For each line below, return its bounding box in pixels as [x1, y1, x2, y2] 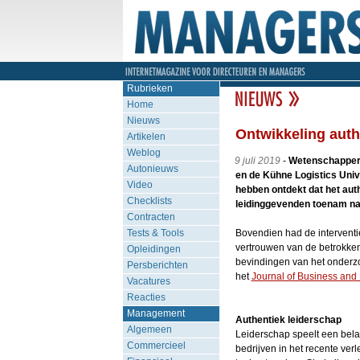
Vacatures [126, 276, 170, 287]
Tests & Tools [126, 227, 184, 239]
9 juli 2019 [234, 155, 280, 166]
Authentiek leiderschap [235, 314, 342, 325]
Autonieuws [126, 163, 178, 174]
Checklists [126, 195, 172, 207]
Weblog [126, 147, 161, 158]
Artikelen [126, 131, 166, 142]
